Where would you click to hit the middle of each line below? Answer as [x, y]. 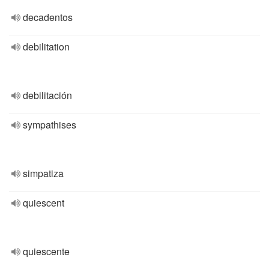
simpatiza [43, 173]
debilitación [47, 95]
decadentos [48, 17]
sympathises [50, 125]
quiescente [46, 251]
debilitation [46, 47]
